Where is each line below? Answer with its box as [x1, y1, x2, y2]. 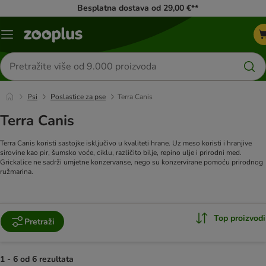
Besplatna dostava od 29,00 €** [77, 2, 198, 14]
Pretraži [24, 216, 55, 227]
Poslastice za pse [50, 92, 106, 102]
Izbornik [7, 33, 36, 45]
